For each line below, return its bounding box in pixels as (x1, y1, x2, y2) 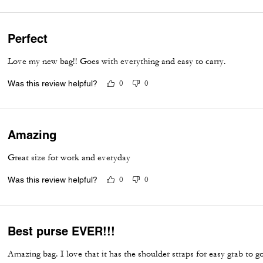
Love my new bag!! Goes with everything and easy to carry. (8, 55, 227, 67)
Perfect (8, 31, 48, 46)
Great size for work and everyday (8, 151, 131, 163)
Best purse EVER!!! (8, 224, 116, 238)
